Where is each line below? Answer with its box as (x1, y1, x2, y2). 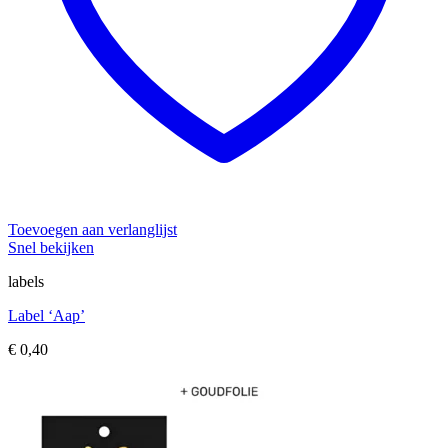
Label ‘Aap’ (8, 307, 85, 325)
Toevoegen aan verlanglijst (8, 221, 177, 239)
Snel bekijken (8, 239, 94, 257)
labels (8, 273, 44, 291)
